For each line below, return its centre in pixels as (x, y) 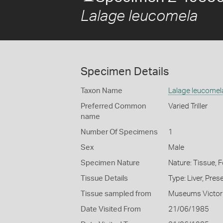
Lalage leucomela (139, 16)
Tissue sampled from (116, 194)
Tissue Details (104, 178)
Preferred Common (113, 106)
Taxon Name (102, 91)
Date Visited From (111, 209)
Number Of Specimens (119, 132)
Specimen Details (125, 72)
